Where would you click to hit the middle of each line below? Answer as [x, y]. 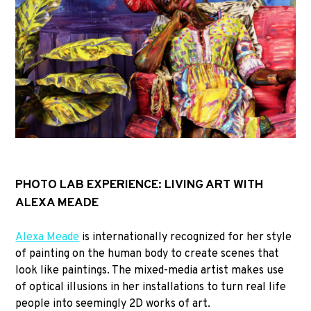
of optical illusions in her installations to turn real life [151, 287]
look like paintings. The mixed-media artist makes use [150, 270]
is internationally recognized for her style [186, 237]
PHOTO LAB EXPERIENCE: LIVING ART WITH [140, 185]
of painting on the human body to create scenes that [148, 254]
